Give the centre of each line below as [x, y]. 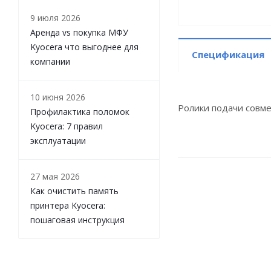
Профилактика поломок [80, 112]
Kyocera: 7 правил [67, 126]
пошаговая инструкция [77, 220]
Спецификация [228, 54]
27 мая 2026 [55, 176]
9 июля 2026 [55, 18]
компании [50, 61]
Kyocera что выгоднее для [84, 47]
